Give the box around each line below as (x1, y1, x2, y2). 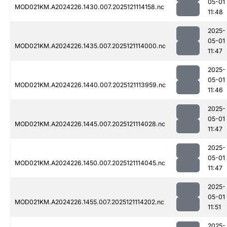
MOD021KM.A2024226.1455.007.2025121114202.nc (15, 198, 164, 206)
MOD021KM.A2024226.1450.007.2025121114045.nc (15, 159, 165, 167)
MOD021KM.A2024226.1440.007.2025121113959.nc (15, 81, 166, 89)
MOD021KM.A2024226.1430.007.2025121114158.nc (15, 3, 164, 11)
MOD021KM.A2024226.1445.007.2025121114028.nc (15, 120, 165, 128)
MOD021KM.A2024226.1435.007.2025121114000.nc (15, 42, 166, 50)
